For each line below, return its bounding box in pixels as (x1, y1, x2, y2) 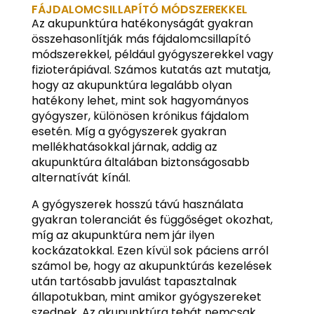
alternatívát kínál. (31, 170, 130, 186)
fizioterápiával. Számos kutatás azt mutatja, (31, 62, 271, 78)
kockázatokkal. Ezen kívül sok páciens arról (31, 243, 268, 259)
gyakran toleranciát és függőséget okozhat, (31, 212, 273, 228)
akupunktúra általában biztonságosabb (31, 154, 250, 170)
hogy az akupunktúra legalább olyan (31, 77, 232, 93)
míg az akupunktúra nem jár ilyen (31, 227, 214, 243)
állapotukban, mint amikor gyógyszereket (31, 289, 261, 305)
